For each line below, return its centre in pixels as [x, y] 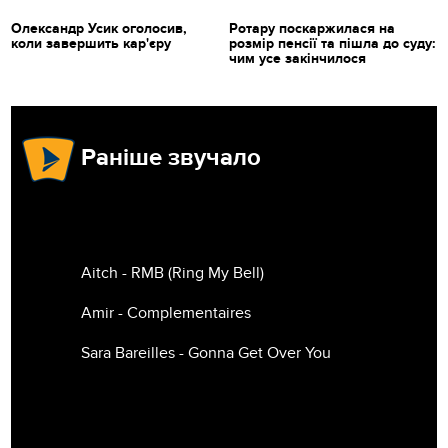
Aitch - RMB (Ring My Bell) [173, 273]
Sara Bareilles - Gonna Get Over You [206, 353]
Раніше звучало [171, 158]
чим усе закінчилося [297, 59]
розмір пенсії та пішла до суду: [332, 44]
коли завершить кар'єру [91, 44]
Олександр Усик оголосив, [99, 29]
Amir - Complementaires [166, 313]
